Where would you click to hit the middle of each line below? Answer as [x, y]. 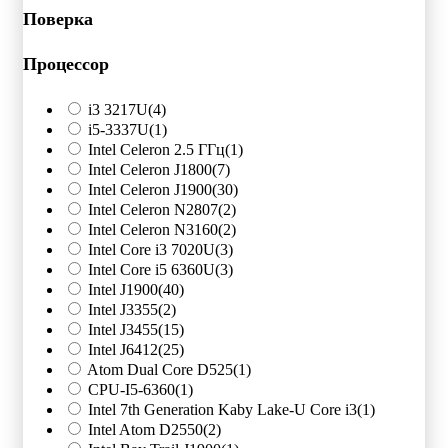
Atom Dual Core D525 [160, 369]
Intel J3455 [123, 329]
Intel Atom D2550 [145, 429]
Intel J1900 [123, 289]
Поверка [58, 18]
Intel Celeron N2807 [153, 209]
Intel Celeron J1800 [150, 169]
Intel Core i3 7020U [151, 249]
